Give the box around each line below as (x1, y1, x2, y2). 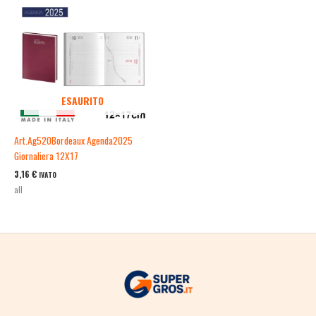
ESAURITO (61, 93, 104, 108)
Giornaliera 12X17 (14, 149, 78, 164)
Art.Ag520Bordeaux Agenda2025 (14, 133, 133, 148)
